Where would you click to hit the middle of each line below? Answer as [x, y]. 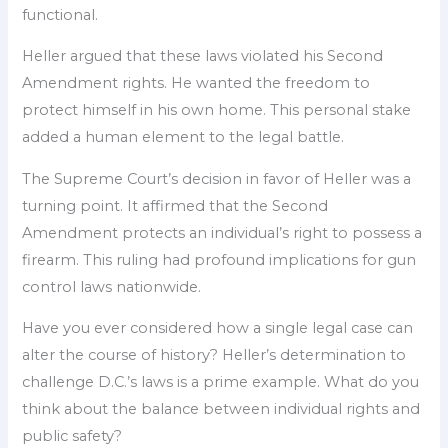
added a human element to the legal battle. [183, 137]
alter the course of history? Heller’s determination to [214, 355]
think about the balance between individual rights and [221, 409]
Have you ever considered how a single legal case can [218, 328]
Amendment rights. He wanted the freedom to [196, 83]
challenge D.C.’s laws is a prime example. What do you [221, 382]
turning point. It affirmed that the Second [175, 205]
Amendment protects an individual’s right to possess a [222, 232]
